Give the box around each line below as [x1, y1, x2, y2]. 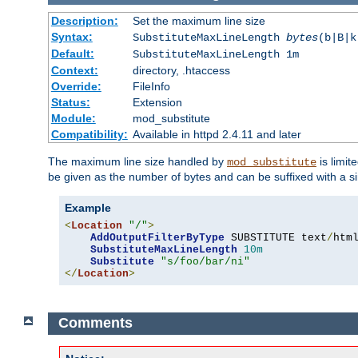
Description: [50, 14, 118, 27]
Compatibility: [50, 127, 128, 141]
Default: [50, 46, 94, 60]
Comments [58, 315, 133, 332]
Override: [50, 79, 101, 93]
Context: [50, 63, 98, 77]
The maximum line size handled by [48, 154, 227, 168]
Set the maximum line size [132, 14, 265, 27]
